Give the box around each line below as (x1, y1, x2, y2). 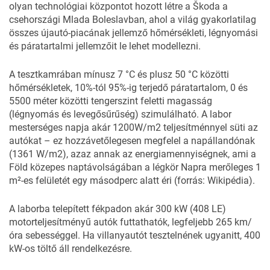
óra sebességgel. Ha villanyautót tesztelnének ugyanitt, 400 (9, 229, 260, 241)
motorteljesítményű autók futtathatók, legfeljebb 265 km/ (9, 216, 252, 228)
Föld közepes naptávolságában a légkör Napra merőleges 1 (9, 161, 261, 173)
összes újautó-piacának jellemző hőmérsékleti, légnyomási (9, 27, 258, 39)
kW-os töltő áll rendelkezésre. (9, 242, 132, 254)
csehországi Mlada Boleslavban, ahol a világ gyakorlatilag (9, 13, 256, 25)
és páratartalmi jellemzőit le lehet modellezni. (9, 40, 201, 52)
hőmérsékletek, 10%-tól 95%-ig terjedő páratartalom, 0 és (9, 81, 248, 93)
